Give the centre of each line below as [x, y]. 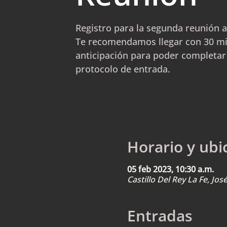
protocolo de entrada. [123, 69]
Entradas [160, 216]
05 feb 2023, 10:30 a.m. [170, 169]
